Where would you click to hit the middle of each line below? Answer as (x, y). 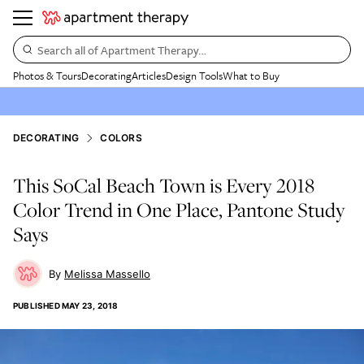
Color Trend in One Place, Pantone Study (179, 210)
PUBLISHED (37, 305)
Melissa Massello (107, 274)
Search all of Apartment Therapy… (122, 50)
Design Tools (194, 76)
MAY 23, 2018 (90, 305)
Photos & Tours (47, 76)
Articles (149, 76)
